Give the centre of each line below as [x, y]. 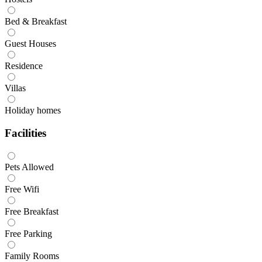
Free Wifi [22, 189]
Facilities [25, 133]
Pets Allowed [29, 167]
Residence [24, 65]
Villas [15, 88]
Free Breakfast [32, 212]
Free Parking [28, 234]
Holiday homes [33, 110]
